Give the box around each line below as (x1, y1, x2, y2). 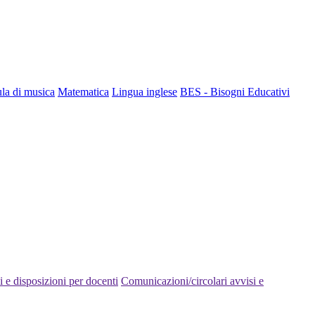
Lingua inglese (112, 85, 177, 98)
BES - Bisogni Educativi (180, 85, 290, 98)
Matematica (58, 85, 109, 98)
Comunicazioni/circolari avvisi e (121, 274, 264, 287)
